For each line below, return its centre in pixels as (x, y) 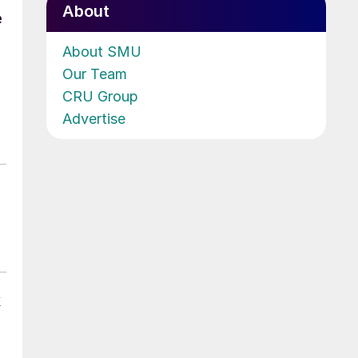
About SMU (102, 51)
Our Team (95, 74)
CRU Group (100, 96)
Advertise (94, 118)
